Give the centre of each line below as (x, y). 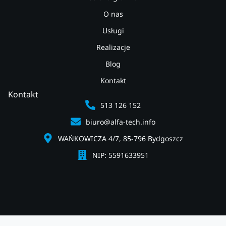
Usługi (113, 30)
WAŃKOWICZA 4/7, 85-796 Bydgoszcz (121, 138)
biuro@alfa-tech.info (121, 122)
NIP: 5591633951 (121, 155)
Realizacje (113, 47)
